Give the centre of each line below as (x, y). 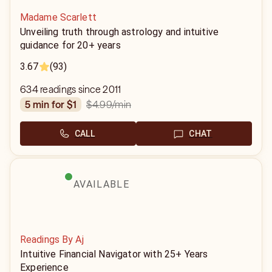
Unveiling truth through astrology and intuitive (120, 32)
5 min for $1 (54, 104)
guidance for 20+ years (70, 45)
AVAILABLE (101, 184)
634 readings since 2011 (71, 89)
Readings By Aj (52, 240)
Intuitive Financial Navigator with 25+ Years (114, 254)
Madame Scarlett (58, 17)
